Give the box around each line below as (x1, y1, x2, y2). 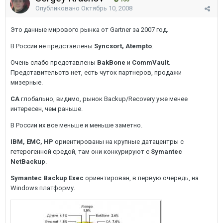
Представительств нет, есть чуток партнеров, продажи (10, 69, 182, 76)
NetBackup (10, 158, 45, 165)
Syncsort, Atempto (94, 42, 152, 50)
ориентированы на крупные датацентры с (53, 138, 184, 145)
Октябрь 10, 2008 (81, 4, 132, 12)
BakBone (97, 59, 125, 66)
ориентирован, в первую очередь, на (84, 174, 199, 182)
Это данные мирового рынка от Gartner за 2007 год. (10, 26, 168, 33)
